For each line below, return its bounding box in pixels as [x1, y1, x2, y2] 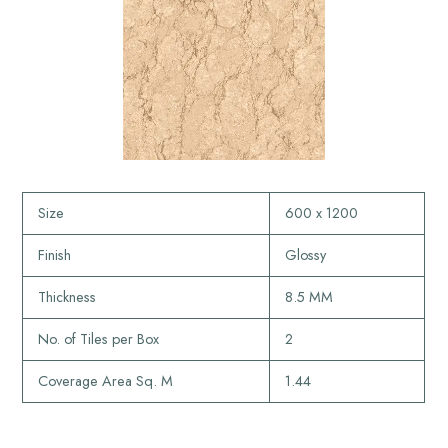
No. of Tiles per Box [37, 329, 159, 350]
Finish [37, 245, 71, 266]
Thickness [37, 287, 96, 308]
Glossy [284, 245, 326, 266]
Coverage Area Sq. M [37, 371, 173, 392]
